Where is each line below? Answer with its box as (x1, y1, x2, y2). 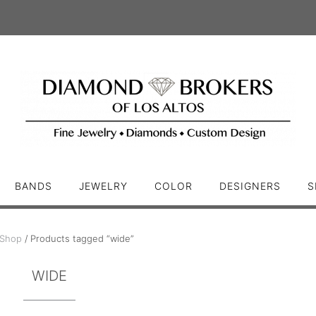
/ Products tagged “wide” (22, 233, 135, 244)
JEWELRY (79, 180, 128, 192)
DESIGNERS (219, 180, 281, 192)
